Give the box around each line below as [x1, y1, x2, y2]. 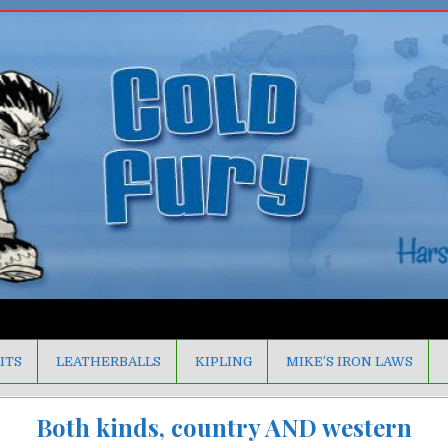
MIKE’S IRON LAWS [286, 354, 413, 369]
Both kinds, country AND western [36, 411, 412, 443]
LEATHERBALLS [56, 354, 161, 369]
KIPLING [195, 354, 252, 369]
